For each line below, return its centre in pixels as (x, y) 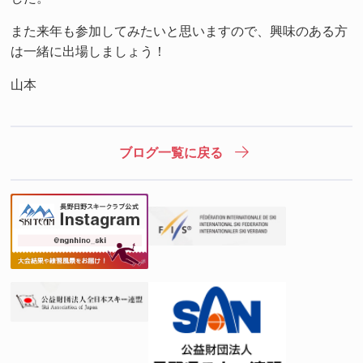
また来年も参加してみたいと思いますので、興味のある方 (179, 30)
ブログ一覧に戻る (171, 153)
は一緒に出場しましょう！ (89, 51)
